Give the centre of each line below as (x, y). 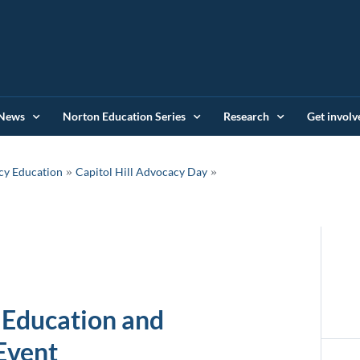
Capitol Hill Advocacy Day (141, 172)
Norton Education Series (124, 116)
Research (246, 116)
